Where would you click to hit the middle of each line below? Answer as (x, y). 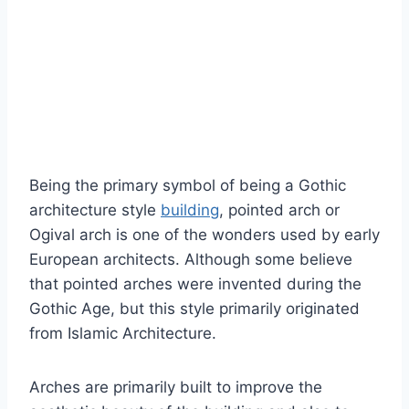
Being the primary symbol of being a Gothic (188, 186)
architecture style (95, 210)
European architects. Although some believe (191, 260)
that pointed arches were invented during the (195, 284)
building (190, 210)
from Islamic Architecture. (123, 334)
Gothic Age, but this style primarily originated (194, 309)
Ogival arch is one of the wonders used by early (204, 235)
